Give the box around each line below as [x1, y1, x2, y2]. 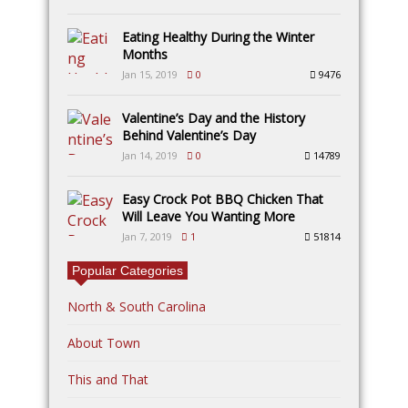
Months [122, 45, 168, 63]
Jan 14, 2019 [122, 148, 178, 162]
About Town [67, 333, 140, 352]
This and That [67, 370, 148, 388]
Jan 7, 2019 [122, 229, 172, 243]
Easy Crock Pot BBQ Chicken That [122, 189, 323, 208]
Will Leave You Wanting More [122, 207, 295, 225]
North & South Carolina [67, 297, 206, 315]
